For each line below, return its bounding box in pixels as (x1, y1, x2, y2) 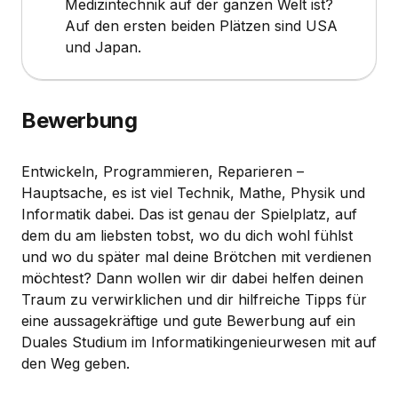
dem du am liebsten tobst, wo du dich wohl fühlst (21, 226, 353, 244)
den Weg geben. (21, 354, 130, 372)
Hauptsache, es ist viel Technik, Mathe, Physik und (21, 183, 365, 202)
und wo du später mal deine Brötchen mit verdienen (21, 247, 371, 266)
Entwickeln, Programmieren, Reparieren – (21, 162, 304, 180)
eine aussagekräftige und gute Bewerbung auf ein (21, 311, 355, 330)
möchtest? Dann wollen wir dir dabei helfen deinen (21, 268, 363, 287)
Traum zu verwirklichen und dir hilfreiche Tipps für (21, 290, 367, 308)
